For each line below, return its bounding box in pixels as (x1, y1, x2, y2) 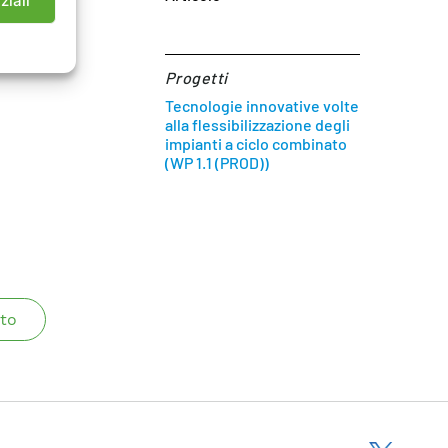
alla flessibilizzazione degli (165, 115, 351, 134)
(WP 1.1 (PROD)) (165, 153, 270, 172)
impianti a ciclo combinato (165, 134, 348, 153)
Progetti (165, 68, 228, 87)
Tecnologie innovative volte (165, 96, 360, 115)
